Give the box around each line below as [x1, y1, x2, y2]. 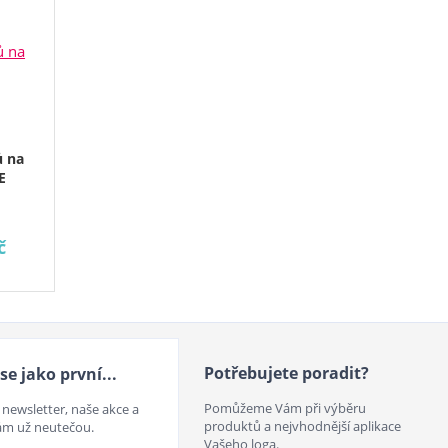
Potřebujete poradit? [204, 362, 370, 384]
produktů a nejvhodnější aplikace [204, 417, 402, 435]
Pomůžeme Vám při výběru [204, 399, 367, 417]
